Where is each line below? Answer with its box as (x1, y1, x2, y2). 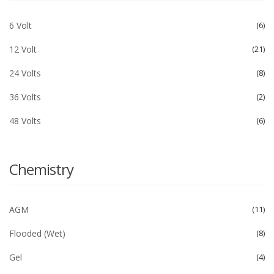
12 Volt (9, 43, 37, 55)
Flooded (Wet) (9, 228, 65, 239)
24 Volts (9, 67, 41, 79)
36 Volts (9, 91, 41, 103)
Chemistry (9, 159, 73, 179)
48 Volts (9, 115, 41, 127)
